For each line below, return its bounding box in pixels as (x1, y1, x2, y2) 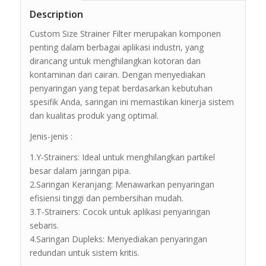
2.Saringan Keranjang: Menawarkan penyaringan (29, 178, 214, 190)
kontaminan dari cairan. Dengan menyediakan (29, 69, 205, 81)
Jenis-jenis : (29, 130, 72, 142)
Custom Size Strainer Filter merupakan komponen (29, 28, 221, 40)
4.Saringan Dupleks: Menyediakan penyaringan (29, 233, 207, 245)
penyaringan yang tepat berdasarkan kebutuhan (29, 83, 213, 94)
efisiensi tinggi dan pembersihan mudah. (29, 192, 183, 204)
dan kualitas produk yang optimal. (29, 110, 159, 122)
